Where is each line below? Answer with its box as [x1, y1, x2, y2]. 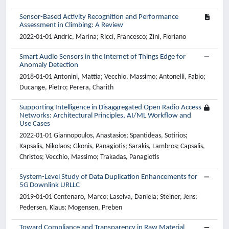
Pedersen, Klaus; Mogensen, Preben [19, 204, 122, 212]
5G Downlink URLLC [19, 181, 80, 189]
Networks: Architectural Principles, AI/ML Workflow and [19, 112, 191, 120]
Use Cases [19, 120, 50, 128]
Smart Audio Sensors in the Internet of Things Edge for [19, 53, 186, 61]
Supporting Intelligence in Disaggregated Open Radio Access [19, 104, 201, 111]
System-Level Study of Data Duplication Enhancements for [19, 173, 197, 181]
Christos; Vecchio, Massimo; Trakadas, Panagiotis [19, 153, 159, 161]
